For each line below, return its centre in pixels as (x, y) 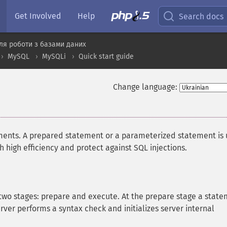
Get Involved (38, 16)
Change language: (145, 87)
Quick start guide (106, 56)
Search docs (201, 16)
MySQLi (54, 56)
